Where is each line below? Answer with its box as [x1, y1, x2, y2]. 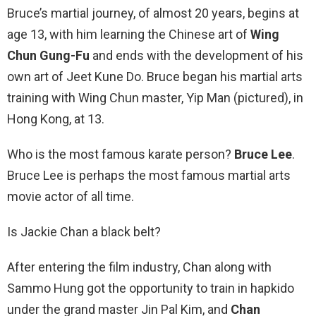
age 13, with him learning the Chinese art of [7, 27, 250, 42]
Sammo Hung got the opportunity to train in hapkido [7, 281, 294, 296]
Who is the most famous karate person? [7, 147, 234, 162]
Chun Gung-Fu [7, 48, 90, 63]
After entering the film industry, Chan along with [7, 260, 272, 275]
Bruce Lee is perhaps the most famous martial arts [7, 168, 291, 183]
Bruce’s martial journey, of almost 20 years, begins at [7, 6, 299, 21]
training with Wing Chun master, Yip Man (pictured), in [7, 90, 303, 106]
